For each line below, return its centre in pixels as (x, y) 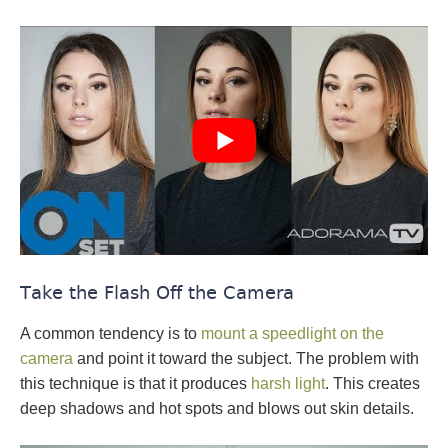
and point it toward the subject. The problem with (246, 359)
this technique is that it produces (135, 384)
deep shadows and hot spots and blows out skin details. (217, 409)
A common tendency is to (110, 334)
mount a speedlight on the (292, 334)
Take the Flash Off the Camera (157, 293)
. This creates (372, 384)
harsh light (288, 384)
